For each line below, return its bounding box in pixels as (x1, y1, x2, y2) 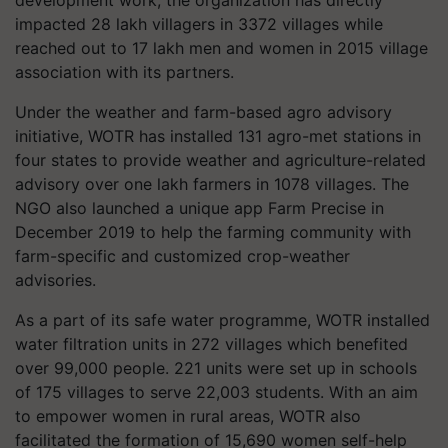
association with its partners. (15, 61, 234, 82)
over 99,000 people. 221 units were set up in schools (15, 357, 417, 378)
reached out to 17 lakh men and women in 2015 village (15, 37, 428, 58)
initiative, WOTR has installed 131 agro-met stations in (15, 125, 421, 146)
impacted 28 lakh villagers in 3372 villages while (15, 13, 383, 34)
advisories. (15, 269, 96, 290)
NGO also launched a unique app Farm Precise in (15, 197, 384, 218)
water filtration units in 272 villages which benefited (15, 333, 408, 354)
